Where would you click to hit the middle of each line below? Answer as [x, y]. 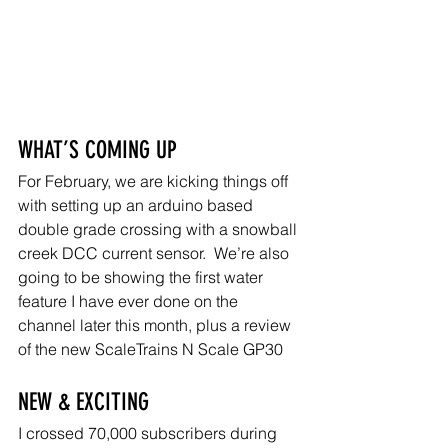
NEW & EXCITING [83, 401]
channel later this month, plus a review [156, 324]
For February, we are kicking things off [155, 180]
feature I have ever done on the [130, 300]
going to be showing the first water [142, 276]
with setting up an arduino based [137, 204]
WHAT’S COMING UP [97, 149]
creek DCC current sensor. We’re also [155, 252]
